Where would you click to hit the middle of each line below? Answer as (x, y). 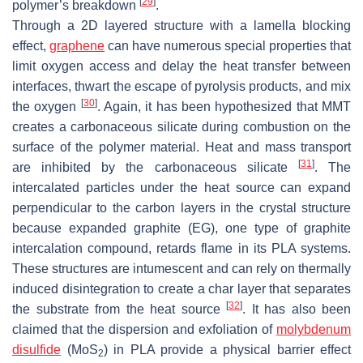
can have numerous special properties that (228, 45)
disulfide (36, 349)
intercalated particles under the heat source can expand (181, 187)
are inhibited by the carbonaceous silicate (155, 167)
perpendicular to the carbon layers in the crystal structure (181, 207)
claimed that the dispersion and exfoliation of (144, 329)
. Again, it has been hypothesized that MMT (224, 106)
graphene (77, 45)
